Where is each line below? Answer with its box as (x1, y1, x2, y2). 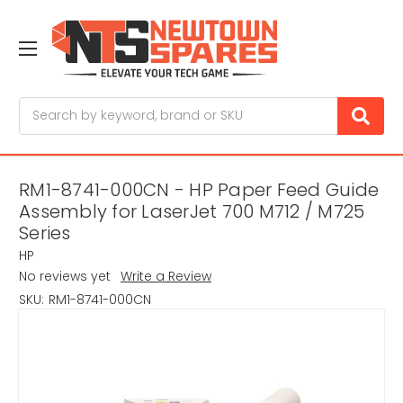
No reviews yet (19, 267, 111, 286)
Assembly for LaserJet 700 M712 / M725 (19, 199, 365, 225)
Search (19, 96, 64, 115)
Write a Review (120, 267, 211, 286)
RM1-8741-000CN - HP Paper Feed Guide (19, 177, 379, 203)
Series (19, 220, 71, 246)
